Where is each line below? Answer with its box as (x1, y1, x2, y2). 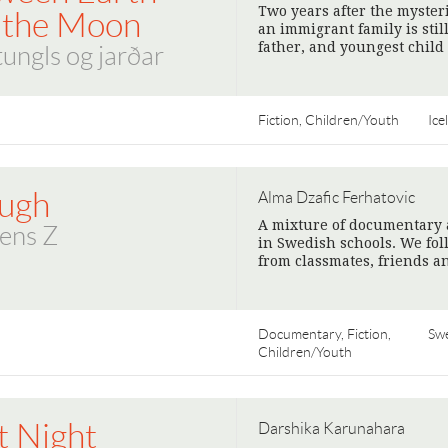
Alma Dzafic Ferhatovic (258, 189, 415, 206)
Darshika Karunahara (258, 420, 405, 437)
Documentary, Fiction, (258, 326, 391, 342)
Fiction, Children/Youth (258, 112, 399, 128)
